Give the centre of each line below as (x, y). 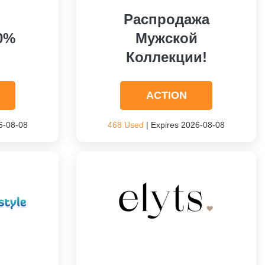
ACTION (166, 95)
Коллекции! (166, 57)
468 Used (126, 125)
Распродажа (166, 19)
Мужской (166, 38)
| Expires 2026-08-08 (185, 125)
